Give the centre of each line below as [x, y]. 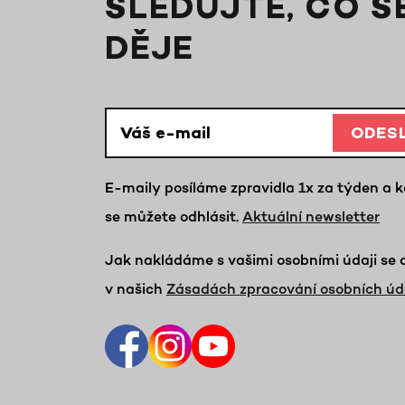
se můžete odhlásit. [174, 216]
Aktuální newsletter [311, 216]
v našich [136, 288]
